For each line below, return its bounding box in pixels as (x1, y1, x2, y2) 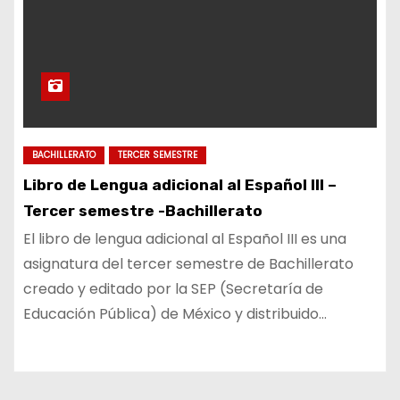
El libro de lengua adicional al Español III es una (23, 229, 346, 249)
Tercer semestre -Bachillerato (23, 202, 262, 220)
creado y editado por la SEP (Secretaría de (23, 279, 323, 299)
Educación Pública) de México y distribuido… (23, 304, 327, 324)
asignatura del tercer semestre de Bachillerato (23, 254, 354, 274)
